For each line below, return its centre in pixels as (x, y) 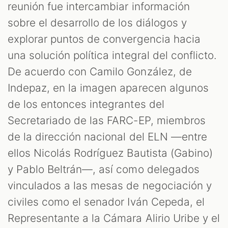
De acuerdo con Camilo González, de (100, 71)
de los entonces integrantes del (86, 104)
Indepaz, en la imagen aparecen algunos (108, 88)
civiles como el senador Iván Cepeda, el (106, 202)
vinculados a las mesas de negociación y (110, 185)
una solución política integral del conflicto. (112, 55)
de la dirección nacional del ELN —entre (107, 136)
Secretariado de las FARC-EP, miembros (107, 120)
